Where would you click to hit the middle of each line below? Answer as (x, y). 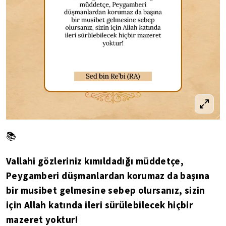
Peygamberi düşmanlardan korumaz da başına (108, 175)
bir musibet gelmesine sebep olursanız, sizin (106, 190)
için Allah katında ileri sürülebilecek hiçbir (100, 205)
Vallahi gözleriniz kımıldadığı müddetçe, (95, 161)
